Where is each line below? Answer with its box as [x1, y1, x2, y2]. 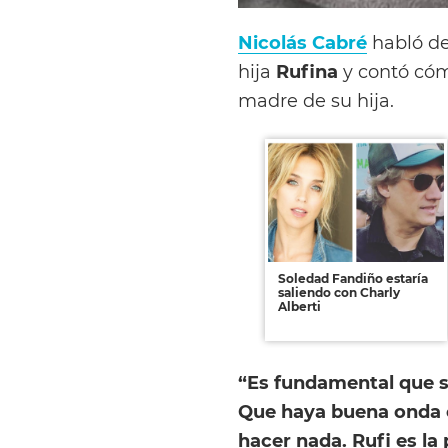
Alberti [278, 299, 321, 315]
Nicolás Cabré [238, 31, 367, 53]
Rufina [271, 60, 338, 82]
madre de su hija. [238, 89, 394, 111]
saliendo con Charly [278, 285, 400, 301]
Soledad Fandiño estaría [278, 271, 428, 287]
